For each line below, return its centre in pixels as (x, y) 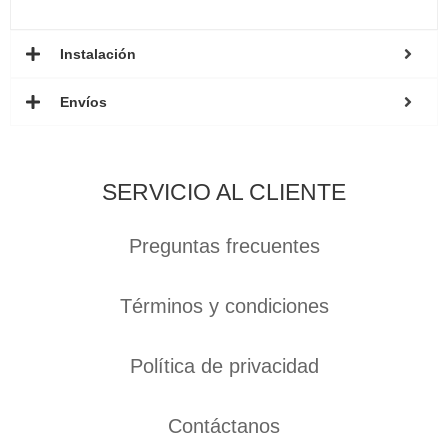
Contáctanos (224, 426)
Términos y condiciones (224, 306)
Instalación (98, 54)
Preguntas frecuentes (224, 246)
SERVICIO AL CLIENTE (224, 192)
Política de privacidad (224, 366)
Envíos (83, 102)
